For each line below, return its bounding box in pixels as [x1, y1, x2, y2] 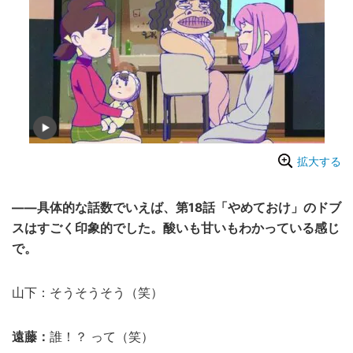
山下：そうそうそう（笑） [12, 285, 163, 301]
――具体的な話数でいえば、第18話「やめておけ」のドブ [12, 200, 341, 216]
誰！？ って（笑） [50, 329, 154, 345]
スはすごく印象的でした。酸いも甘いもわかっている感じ [12, 221, 340, 236]
